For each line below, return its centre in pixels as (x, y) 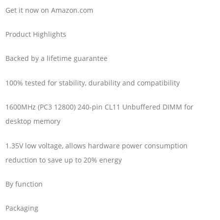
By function (24, 184)
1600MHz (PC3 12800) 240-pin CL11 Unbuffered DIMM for (100, 107)
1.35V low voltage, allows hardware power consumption (97, 145)
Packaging (22, 208)
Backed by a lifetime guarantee (57, 58)
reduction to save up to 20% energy (64, 160)
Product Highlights (36, 34)
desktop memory (33, 121)
